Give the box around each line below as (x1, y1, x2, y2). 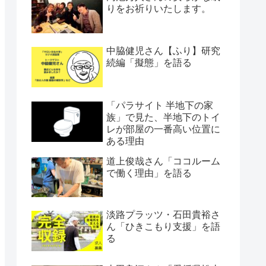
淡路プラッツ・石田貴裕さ (106, 210, 220, 220)
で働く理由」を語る (106, 167, 192, 178)
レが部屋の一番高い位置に (106, 123, 220, 134)
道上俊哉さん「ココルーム (106, 156, 220, 166)
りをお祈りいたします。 (106, 3, 211, 14)
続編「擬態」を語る (106, 58, 192, 68)
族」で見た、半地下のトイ (106, 112, 220, 122)
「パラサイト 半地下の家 (106, 100, 213, 110)
